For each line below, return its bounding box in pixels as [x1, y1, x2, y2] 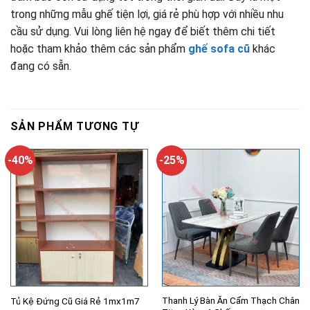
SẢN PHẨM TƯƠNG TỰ [10, 119, 139, 133]
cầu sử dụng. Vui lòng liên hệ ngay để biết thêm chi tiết [10, 24, 275, 38]
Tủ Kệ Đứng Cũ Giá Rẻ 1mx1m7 [10, 295, 140, 307]
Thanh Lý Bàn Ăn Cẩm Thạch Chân [161, 295, 300, 307]
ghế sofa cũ [188, 42, 250, 55]
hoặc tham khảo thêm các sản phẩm [10, 42, 188, 55]
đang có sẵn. [10, 59, 71, 73]
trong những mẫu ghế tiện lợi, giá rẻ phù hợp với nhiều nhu [10, 7, 284, 21]
